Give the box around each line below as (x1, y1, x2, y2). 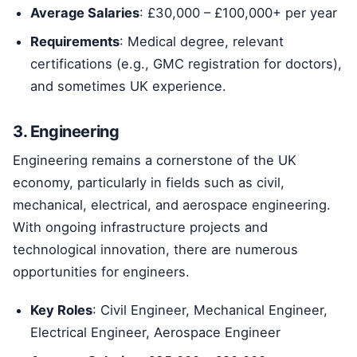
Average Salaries (30, 5, 140, 22)
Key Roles (30, 302, 93, 319)
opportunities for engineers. (13, 263, 190, 280)
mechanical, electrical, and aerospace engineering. (13, 196, 331, 213)
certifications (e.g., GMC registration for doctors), (30, 55, 343, 72)
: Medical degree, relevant (120, 33, 284, 49)
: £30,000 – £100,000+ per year (139, 5, 338, 22)
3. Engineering (13, 121, 120, 141)
